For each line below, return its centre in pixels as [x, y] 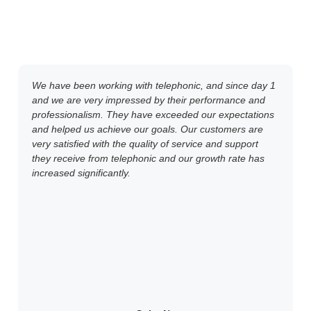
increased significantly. [81, 173]
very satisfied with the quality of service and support [145, 144]
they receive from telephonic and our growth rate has [148, 159]
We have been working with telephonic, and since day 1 [154, 86]
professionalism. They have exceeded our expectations [153, 115]
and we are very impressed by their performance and [149, 100]
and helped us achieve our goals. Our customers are [148, 129]
